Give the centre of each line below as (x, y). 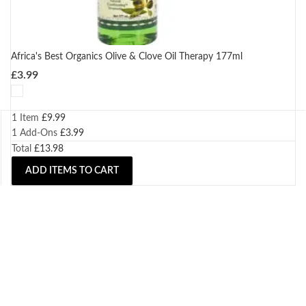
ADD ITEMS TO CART (72, 171)
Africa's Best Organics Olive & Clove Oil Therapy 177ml (127, 57)
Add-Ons (37, 134)
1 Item (25, 119)
